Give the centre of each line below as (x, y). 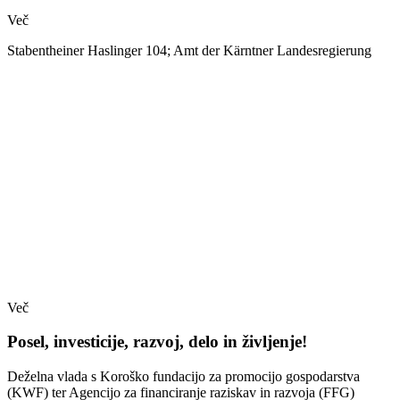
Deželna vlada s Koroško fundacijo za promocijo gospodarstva (183, 377)
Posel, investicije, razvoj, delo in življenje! (157, 342)
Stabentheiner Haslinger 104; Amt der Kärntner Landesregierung (189, 50)
